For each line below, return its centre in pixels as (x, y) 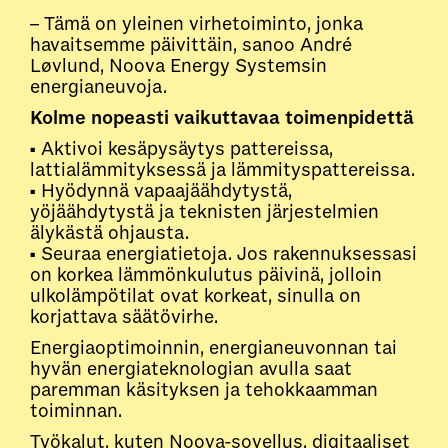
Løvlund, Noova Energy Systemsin (178, 65)
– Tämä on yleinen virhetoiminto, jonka (196, 23)
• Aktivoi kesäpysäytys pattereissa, (181, 148)
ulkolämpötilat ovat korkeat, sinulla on (195, 295)
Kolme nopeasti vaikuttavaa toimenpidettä (222, 117)
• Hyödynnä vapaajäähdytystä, (161, 190)
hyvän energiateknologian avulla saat (191, 368)
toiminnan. (76, 410)
